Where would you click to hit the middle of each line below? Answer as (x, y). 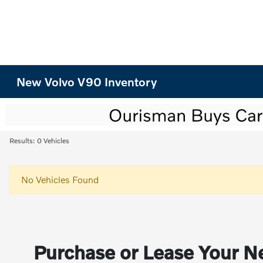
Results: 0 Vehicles (39, 141)
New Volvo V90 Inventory (87, 82)
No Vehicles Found (60, 179)
